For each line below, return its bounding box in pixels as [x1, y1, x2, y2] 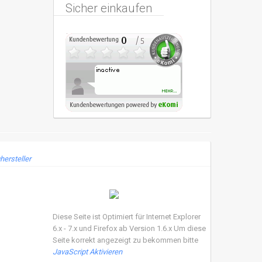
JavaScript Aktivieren [53, 247, 123, 256]
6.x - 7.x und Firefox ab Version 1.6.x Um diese [53, 224, 206, 233]
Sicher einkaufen [65, 1, 152, 15]
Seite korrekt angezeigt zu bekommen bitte [53, 236, 199, 244]
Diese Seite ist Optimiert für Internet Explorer [53, 212, 201, 221]
